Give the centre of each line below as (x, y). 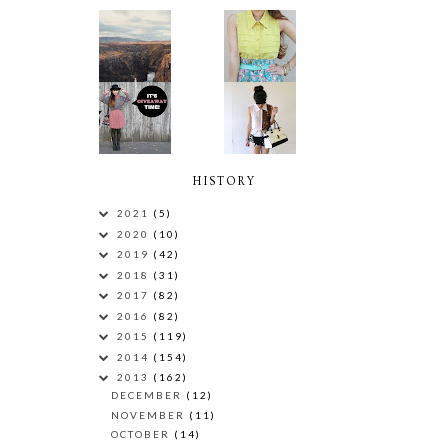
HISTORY (224, 181)
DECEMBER (148, 395)
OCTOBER (142, 434)
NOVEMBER (150, 414)
